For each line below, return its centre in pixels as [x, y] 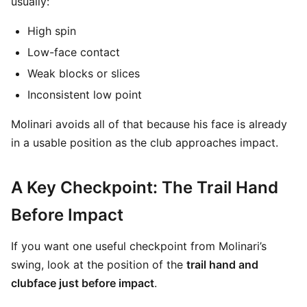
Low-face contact [74, 52]
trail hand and [222, 265]
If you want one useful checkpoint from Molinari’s [139, 246]
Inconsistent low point [85, 95]
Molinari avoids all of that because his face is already [149, 124]
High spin [52, 31]
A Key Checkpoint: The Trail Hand [145, 187]
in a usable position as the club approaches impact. [145, 143]
